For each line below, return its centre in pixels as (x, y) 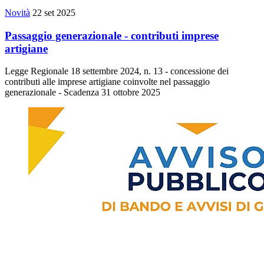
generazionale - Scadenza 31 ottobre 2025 (82, 93)
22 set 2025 (54, 12)
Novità (17, 12)
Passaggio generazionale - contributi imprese (112, 35)
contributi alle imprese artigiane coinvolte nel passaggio (107, 82)
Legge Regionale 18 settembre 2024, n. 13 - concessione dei (117, 71)
